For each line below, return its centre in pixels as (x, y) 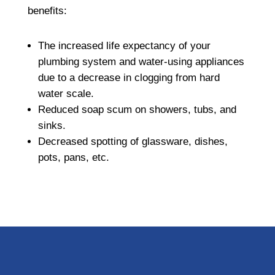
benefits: (47, 10)
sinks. (52, 125)
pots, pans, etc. (73, 157)
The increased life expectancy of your (124, 45)
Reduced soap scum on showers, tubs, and (137, 109)
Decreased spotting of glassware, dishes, (133, 141)
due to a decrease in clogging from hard (129, 77)
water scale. (66, 93)
